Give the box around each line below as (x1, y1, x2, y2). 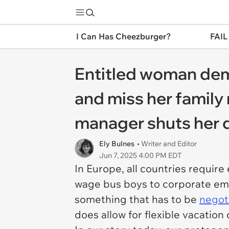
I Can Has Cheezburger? (76, 31, 171, 41)
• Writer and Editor (137, 139, 197, 148)
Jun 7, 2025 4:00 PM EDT (99, 151, 181, 160)
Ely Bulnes (99, 139, 134, 148)
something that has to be (75, 193, 199, 205)
